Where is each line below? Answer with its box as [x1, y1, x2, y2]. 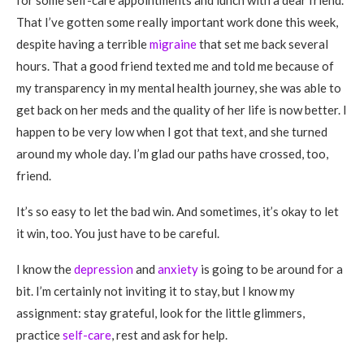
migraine [149, 37, 197, 51]
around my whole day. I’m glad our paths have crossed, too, [16, 146, 328, 161]
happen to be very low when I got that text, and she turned [16, 124, 327, 139]
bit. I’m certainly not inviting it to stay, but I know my [16, 284, 295, 298]
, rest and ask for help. [111, 327, 227, 342]
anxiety [158, 262, 198, 276]
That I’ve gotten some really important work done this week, [16, 15, 338, 29]
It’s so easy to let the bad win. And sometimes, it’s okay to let [16, 204, 339, 219]
